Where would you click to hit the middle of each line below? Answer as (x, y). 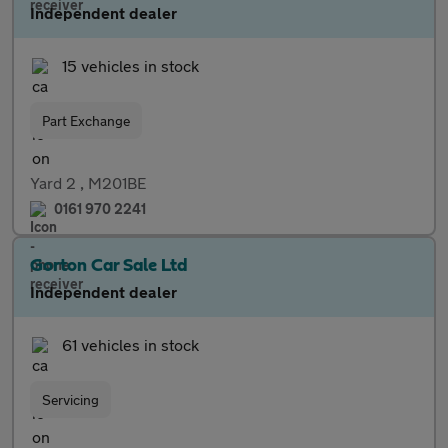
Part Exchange (86, 120)
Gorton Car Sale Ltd (109, 266)
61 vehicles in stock (130, 344)
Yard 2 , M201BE (88, 182)
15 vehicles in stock (130, 65)
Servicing (70, 399)
